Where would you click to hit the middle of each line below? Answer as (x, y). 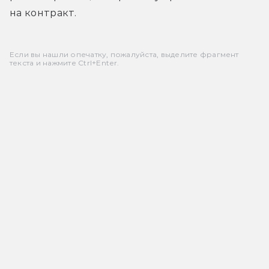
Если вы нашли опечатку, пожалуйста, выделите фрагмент (124, 54)
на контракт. (43, 13)
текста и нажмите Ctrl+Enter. (65, 62)
